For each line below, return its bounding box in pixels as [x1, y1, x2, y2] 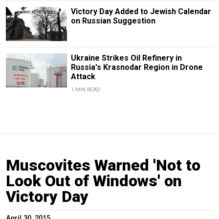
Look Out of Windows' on [6, 172, 182, 191]
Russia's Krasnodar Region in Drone [70, 63, 203, 72]
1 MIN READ [70, 87, 101, 93]
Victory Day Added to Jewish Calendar [70, 7, 211, 17]
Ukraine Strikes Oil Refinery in [70, 53, 182, 63]
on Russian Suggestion [70, 16, 155, 26]
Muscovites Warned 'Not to [6, 156, 200, 175]
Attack [70, 72, 95, 82]
